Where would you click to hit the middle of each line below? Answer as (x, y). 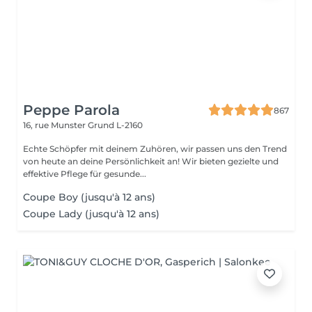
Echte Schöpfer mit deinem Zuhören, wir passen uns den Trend (155, 149)
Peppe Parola (71, 110)
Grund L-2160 (115, 125)
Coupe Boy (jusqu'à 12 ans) (89, 197)
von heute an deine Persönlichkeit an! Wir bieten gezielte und (151, 161)
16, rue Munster (55, 125)
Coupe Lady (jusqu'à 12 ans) (91, 214)
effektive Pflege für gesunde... (85, 174)
